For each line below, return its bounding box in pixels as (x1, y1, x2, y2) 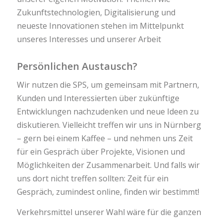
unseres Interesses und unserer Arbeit (16, 33, 161, 45)
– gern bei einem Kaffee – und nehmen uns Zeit (16, 133, 193, 144)
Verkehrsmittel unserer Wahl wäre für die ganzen (16, 206, 201, 218)
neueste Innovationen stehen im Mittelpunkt (16, 20, 184, 31)
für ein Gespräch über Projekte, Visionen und (16, 146, 185, 158)
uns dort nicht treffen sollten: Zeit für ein (16, 173, 168, 184)
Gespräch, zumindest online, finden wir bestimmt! (16, 186, 199, 198)
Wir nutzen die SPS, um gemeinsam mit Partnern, (16, 79, 199, 91)
